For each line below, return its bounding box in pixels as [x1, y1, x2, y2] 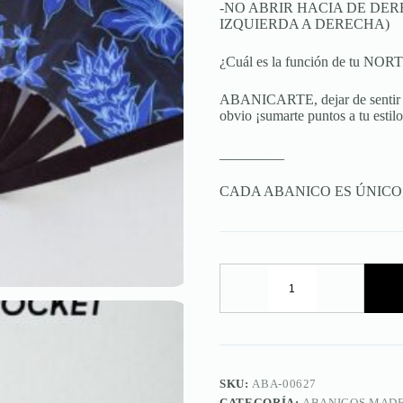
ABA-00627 [252, 377, 318, 391]
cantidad [291, 348, 339, 363]
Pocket [291, 333, 329, 348]
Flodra [291, 302, 327, 318]
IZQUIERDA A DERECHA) [219, 16, 390, 32]
